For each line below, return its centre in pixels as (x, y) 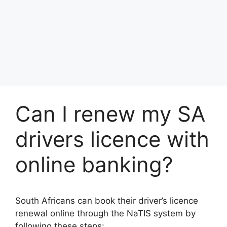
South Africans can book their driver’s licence (107, 201)
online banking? (94, 164)
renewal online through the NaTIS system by (105, 213)
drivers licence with (112, 139)
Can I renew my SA (110, 114)
